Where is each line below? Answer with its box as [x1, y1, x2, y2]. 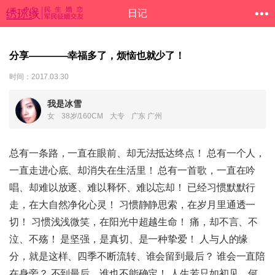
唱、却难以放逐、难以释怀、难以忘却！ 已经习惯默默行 [9, 182, 256, 193]
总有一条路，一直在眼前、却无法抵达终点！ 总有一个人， [9, 148, 266, 159]
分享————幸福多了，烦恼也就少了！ [9, 50, 185, 61]
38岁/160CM [61, 112, 103, 121]
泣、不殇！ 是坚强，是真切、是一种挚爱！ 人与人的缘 [9, 234, 249, 245]
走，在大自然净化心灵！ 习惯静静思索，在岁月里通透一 [9, 199, 256, 211]
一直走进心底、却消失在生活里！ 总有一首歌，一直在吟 [9, 165, 256, 176]
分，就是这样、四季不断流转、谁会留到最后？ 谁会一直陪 [9, 251, 266, 262]
